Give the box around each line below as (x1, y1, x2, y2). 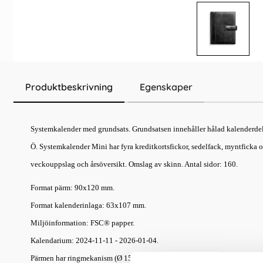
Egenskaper (140, 81, 193, 93)
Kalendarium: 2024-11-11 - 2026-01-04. (31, 236, 159, 245)
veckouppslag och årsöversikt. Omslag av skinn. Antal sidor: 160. (31, 160, 238, 168)
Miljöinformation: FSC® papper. (31, 218, 134, 227)
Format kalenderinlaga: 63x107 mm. (31, 201, 146, 210)
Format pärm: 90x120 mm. (31, 183, 114, 192)
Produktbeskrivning (25, 81, 113, 93)
